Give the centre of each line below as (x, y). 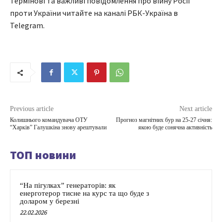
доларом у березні (50, 201)
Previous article (32, 109)
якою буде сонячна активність (175, 128)
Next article (195, 109)
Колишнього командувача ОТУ (49, 120)
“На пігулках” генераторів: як (68, 186)
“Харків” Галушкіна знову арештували (58, 128)
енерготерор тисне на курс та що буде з (84, 194)
